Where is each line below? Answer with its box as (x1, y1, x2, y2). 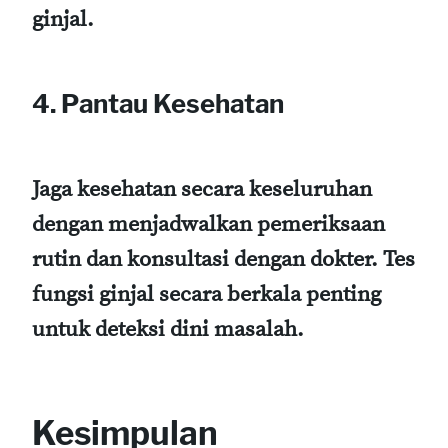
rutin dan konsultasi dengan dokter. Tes (32, 245, 415, 273)
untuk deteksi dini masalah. (32, 315, 304, 343)
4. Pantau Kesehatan (32, 88, 284, 120)
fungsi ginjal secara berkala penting (32, 280, 381, 308)
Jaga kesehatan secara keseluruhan (32, 175, 372, 203)
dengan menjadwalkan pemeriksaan (32, 210, 385, 238)
